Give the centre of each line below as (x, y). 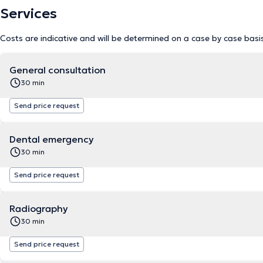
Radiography (39, 208)
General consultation (58, 70)
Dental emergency (52, 139)
